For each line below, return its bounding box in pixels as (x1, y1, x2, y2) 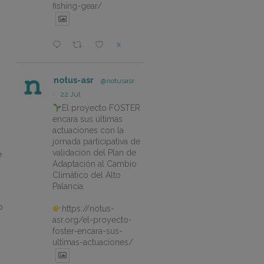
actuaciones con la (52, 126, 124, 136)
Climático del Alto (52, 170, 121, 180)
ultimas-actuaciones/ (52, 237, 133, 247)
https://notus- (61, 204, 114, 214)
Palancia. (52, 181, 85, 192)
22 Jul (60, 90, 80, 99)
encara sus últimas (52, 114, 123, 124)
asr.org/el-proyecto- (52, 215, 132, 225)
